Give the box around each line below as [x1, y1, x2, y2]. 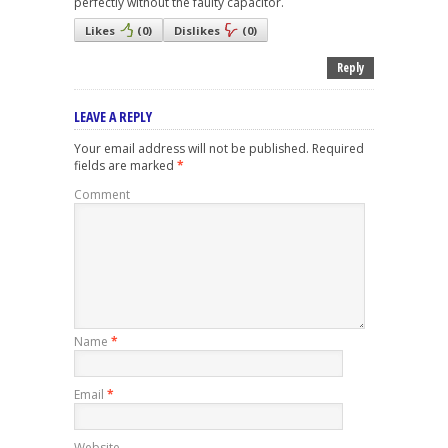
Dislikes [174, 23, 220, 39]
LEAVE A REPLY [74, 107, 152, 127]
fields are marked [74, 157, 177, 175]
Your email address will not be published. [74, 140, 309, 158]
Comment [74, 186, 130, 204]
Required [309, 140, 364, 158]
